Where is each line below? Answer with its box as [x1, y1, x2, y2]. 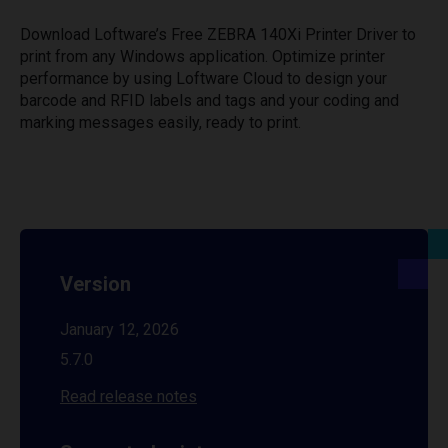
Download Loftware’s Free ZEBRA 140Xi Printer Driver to [20, 25, 416, 44]
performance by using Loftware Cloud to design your [20, 69, 387, 88]
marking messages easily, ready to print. [20, 113, 301, 132]
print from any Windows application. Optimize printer [20, 47, 385, 66]
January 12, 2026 [60, 320, 179, 339]
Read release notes [60, 387, 197, 406]
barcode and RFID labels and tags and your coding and [20, 91, 399, 110]
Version [60, 272, 131, 296]
